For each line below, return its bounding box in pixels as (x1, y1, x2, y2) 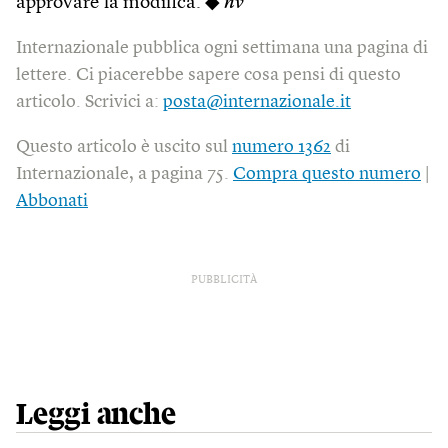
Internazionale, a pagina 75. (16, 164, 233, 183)
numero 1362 (232, 137, 331, 156)
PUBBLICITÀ (191, 274, 257, 286)
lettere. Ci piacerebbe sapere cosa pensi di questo (16, 65, 401, 84)
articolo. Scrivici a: (16, 92, 163, 111)
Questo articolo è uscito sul (16, 137, 232, 156)
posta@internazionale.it (163, 92, 351, 111)
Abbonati (16, 191, 88, 210)
